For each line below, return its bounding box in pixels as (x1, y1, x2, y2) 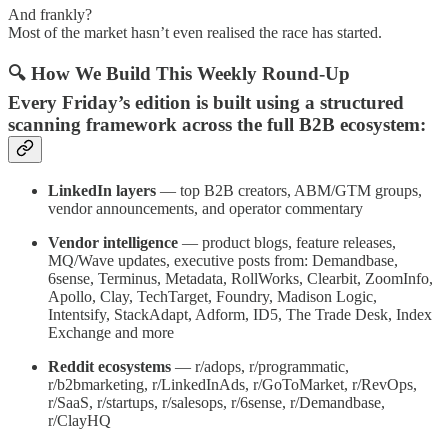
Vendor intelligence (48, 233, 178, 251)
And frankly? (8, 5, 92, 23)
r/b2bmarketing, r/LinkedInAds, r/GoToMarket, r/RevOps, (48, 375, 417, 393)
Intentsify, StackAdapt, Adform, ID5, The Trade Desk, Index (48, 305, 432, 323)
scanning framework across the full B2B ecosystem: (8, 114, 426, 136)
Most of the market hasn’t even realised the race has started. (8, 23, 382, 41)
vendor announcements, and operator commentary (48, 199, 363, 217)
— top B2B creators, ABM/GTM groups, (156, 181, 422, 199)
